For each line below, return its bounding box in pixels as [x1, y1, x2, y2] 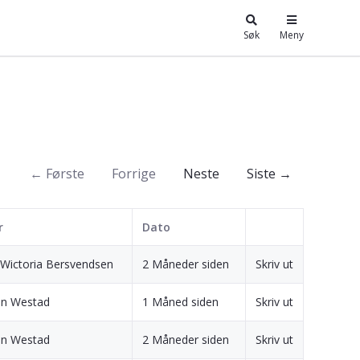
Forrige [112, 164, 156, 182]
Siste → [247, 164, 292, 182]
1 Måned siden [142, 293, 219, 309]
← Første [30, 164, 84, 182]
